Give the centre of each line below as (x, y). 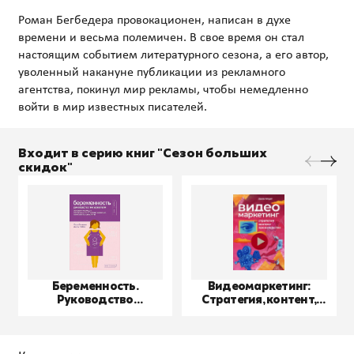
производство (259, 313)
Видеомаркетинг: (259, 286)
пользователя (95, 313)
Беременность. (95, 286)
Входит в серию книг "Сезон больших (142, 153)
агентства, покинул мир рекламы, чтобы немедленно (163, 90)
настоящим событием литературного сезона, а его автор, (173, 55)
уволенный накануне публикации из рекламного (151, 72)
